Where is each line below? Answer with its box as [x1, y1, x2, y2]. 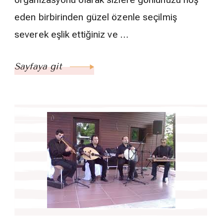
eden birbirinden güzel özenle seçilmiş [14, 11, 177, 23]
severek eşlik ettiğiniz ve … [14, 29, 128, 41]
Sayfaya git [14, 61, 65, 72]
